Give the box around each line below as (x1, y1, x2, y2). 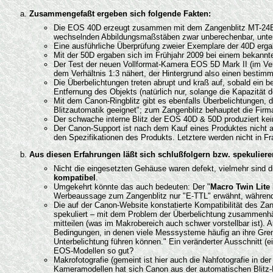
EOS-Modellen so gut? (54, 246, 133, 255)
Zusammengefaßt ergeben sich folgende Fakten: (29, 9, 211, 18)
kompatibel (54, 172, 96, 182)
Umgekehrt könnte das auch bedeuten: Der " (54, 182, 210, 191)
